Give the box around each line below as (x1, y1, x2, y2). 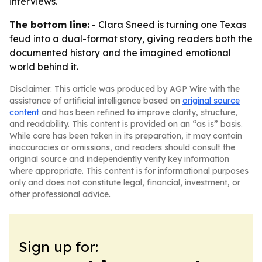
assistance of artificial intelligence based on (9, 95, 182, 106)
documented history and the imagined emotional (9, 47, 231, 58)
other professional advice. (9, 189, 111, 199)
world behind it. (9, 61, 78, 73)
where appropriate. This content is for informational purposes (9, 166, 249, 176)
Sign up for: (19, 238, 98, 256)
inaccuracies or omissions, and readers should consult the (9, 142, 235, 153)
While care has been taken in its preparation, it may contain (9, 130, 242, 141)
